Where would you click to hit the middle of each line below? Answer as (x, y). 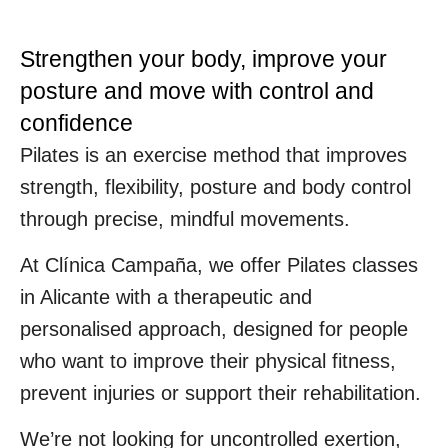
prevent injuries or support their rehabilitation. (220, 392)
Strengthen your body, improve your (203, 58)
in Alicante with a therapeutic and (166, 296)
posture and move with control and (197, 90)
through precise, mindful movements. (185, 218)
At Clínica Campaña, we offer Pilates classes (219, 264)
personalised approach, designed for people (214, 328)
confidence (76, 122)
